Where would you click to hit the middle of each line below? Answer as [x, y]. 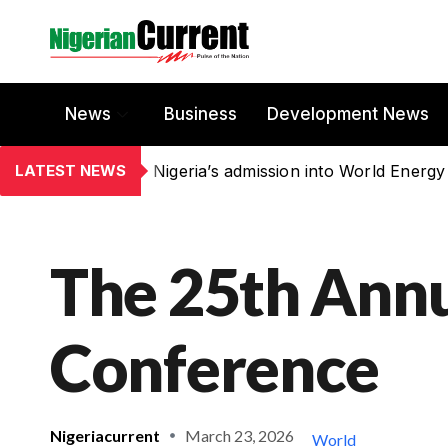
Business [200, 114]
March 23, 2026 [239, 435]
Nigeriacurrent [105, 435]
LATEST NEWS [70, 170]
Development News [348, 114]
